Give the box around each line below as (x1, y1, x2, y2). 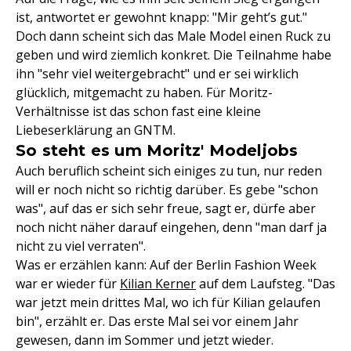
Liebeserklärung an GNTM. (16, 121, 175, 139)
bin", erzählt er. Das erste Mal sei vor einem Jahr (16, 313, 299, 330)
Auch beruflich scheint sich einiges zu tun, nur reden (16, 162, 322, 179)
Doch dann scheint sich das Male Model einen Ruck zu (16, 27, 331, 45)
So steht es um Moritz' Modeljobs (16, 141, 299, 160)
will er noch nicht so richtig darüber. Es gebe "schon (16, 181, 318, 198)
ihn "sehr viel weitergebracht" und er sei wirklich (16, 65, 299, 82)
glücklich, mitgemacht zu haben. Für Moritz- (16, 84, 273, 101)
